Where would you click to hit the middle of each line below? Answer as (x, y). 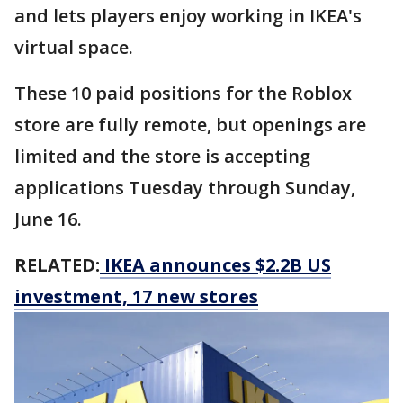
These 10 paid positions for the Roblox (183, 94)
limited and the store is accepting (162, 157)
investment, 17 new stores (136, 297)
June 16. (50, 219)
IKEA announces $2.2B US (215, 265)
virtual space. (76, 48)
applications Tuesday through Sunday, (185, 188)
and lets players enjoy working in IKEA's (188, 16)
